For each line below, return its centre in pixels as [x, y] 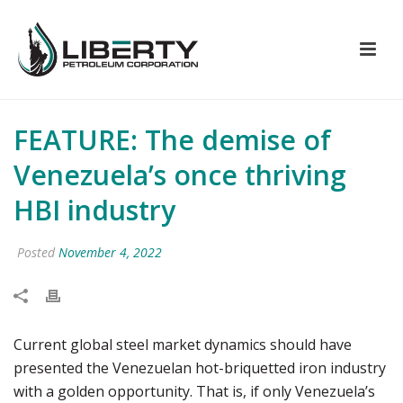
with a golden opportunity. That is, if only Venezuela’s [194, 391]
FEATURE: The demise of [172, 140]
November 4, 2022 [110, 252]
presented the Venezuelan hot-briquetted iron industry [200, 368]
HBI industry [94, 210]
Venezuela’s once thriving [180, 175]
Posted [36, 252]
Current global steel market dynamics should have [183, 345]
